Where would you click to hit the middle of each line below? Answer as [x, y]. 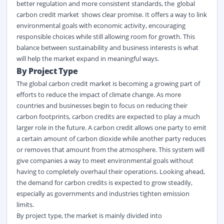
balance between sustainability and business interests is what [107, 47]
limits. [25, 204]
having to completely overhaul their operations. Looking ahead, [110, 171]
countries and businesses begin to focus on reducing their [102, 105]
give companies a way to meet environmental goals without [105, 160]
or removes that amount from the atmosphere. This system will [110, 149]
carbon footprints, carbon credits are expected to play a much [108, 116]
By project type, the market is [60, 215]
